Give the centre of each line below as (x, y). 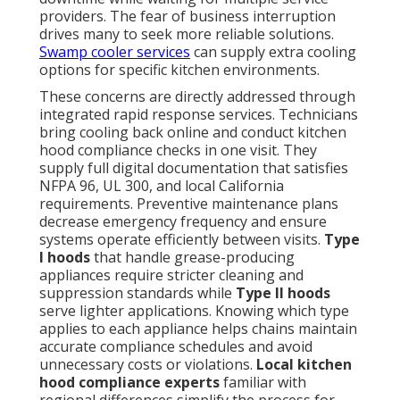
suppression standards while (137, 292)
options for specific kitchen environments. (179, 69)
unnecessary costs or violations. (148, 364)
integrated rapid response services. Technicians (199, 114)
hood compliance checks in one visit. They (178, 150)
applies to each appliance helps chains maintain (198, 328)
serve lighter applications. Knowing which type (194, 310)
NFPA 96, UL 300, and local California (162, 185)
